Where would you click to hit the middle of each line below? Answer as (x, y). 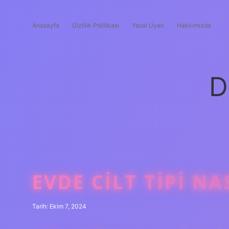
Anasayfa (46, 25)
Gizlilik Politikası (96, 25)
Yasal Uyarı (148, 25)
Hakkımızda (194, 25)
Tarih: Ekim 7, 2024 (59, 206)
